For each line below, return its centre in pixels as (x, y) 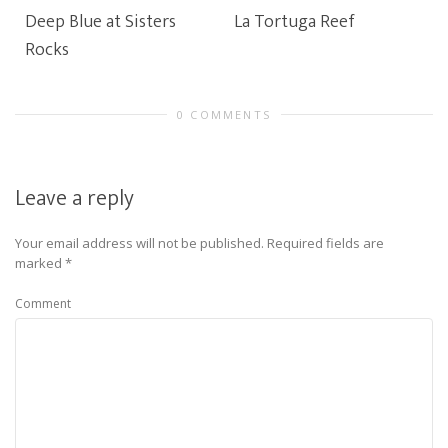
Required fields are (325, 243)
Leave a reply (74, 198)
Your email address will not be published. (139, 243)
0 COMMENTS (224, 114)
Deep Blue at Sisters (100, 22)
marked (40, 263)
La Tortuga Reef (294, 22)
